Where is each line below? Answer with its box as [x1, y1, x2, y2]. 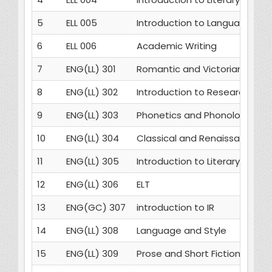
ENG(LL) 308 [66, 224, 118, 237]
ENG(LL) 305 [66, 155, 119, 168]
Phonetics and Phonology [136, 109, 251, 122]
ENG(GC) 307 [66, 201, 126, 214]
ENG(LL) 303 [66, 109, 118, 122]
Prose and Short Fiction [136, 247, 240, 260]
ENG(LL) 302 [66, 86, 118, 99]
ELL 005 [66, 16, 97, 30]
